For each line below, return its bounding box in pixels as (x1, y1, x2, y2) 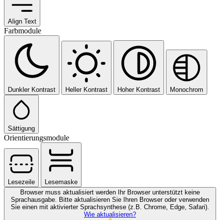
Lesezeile (8, 178, 35, 186)
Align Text (8, 18, 36, 26)
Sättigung (8, 125, 35, 133)
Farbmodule (4, 27, 41, 35)
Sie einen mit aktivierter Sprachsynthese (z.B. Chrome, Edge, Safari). (11, 203, 209, 211)
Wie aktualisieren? (84, 211, 136, 219)
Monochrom (170, 86, 203, 94)
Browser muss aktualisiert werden (20, 189, 118, 196)
